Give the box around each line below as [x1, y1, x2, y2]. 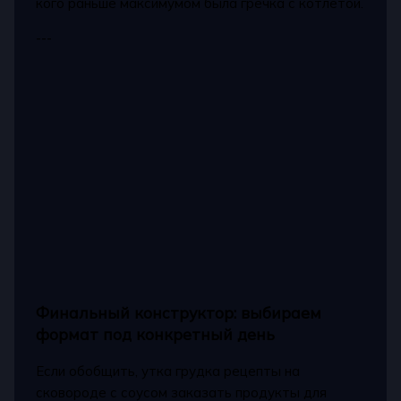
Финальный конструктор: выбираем [36, 303, 322, 323]
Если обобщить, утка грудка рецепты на [36, 362, 301, 380]
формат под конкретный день [36, 324, 276, 345]
